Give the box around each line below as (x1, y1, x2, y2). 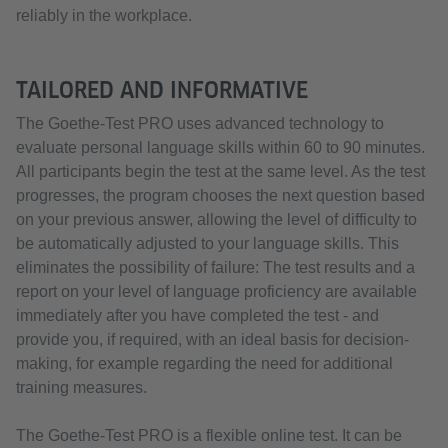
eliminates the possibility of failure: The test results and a (16, 259, 415, 276)
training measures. (16, 379, 147, 396)
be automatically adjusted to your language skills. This (16, 235, 399, 252)
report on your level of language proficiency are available (16, 283, 417, 300)
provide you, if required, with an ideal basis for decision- (16, 331, 409, 348)
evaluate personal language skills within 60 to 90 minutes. (16, 139, 425, 156)
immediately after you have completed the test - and (16, 307, 379, 324)
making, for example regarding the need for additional (16, 355, 393, 372)
